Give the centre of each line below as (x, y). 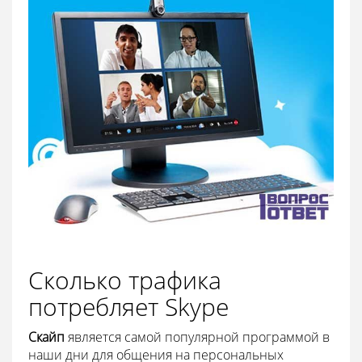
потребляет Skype (128, 306)
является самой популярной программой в (197, 337)
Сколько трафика (125, 280)
